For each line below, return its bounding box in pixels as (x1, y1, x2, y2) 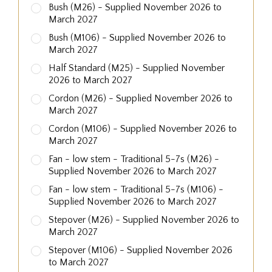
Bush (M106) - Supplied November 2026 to (49, 32, 226, 43)
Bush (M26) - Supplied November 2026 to (49, 1, 222, 13)
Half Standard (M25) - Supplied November (49, 62, 225, 73)
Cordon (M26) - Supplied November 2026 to (49, 92, 233, 104)
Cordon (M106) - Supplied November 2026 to (49, 123, 237, 134)
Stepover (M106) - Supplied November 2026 (49, 244, 233, 256)
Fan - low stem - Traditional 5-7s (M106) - (49, 183, 223, 195)
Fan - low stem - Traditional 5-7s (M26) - (49, 153, 219, 165)
